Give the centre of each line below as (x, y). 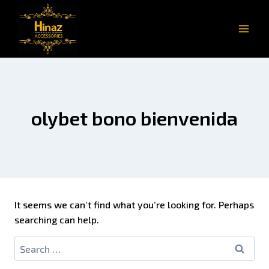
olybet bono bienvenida (134, 118)
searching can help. (57, 220)
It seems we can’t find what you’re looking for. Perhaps (134, 205)
